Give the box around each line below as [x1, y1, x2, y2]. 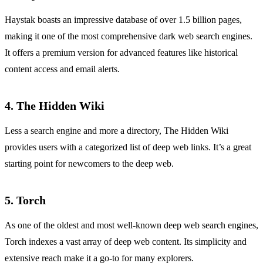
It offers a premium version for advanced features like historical [5, 48, 238, 58]
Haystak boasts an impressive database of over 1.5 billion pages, [5, 15, 242, 25]
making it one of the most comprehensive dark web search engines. [5, 31, 252, 42]
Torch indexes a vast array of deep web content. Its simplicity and [5, 237, 247, 247]
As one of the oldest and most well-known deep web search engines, [5, 220, 258, 231]
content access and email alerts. [5, 64, 120, 75]
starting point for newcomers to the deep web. [5, 159, 174, 169]
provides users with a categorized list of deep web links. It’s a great [5, 142, 251, 153]
